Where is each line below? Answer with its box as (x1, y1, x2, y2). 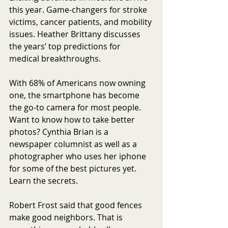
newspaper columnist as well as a (9, 138, 139, 150)
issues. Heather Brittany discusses (9, 28, 142, 40)
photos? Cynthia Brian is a (9, 126, 110, 137)
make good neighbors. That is (9, 211, 125, 223)
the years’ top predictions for (9, 40, 123, 52)
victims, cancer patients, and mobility (9, 16, 154, 27)
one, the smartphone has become (9, 89, 141, 101)
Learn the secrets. (9, 175, 78, 186)
